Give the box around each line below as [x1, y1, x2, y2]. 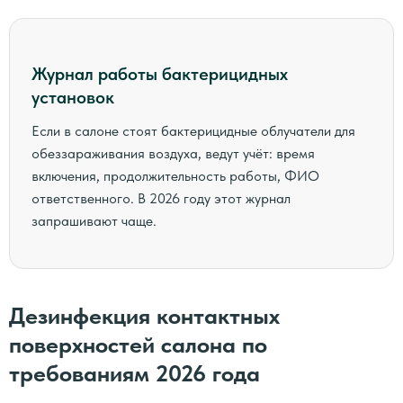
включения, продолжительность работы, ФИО [31, 167, 319, 184]
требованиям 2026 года [9, 359, 260, 387]
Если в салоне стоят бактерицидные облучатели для [31, 122, 355, 139]
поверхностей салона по [9, 330, 267, 358]
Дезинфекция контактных [9, 301, 280, 329]
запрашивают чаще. [31, 212, 157, 229]
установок [31, 86, 114, 108]
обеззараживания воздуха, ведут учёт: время [31, 145, 315, 162]
